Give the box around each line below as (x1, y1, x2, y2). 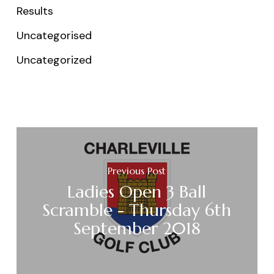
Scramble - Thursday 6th (42, 199, 232, 221)
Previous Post (108, 165, 166, 177)
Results (16, 3, 53, 18)
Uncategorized (16, 52, 92, 67)
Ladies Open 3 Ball (67, 181, 207, 203)
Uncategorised (16, 28, 92, 43)
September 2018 (73, 218, 201, 240)
